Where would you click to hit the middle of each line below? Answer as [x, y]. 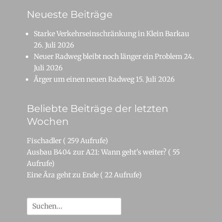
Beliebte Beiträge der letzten [98, 108]
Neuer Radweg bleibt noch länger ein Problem [108, 56]
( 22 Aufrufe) [121, 175]
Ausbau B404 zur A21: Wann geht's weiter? [97, 152]
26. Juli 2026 [54, 45]
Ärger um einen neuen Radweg [84, 79]
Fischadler [44, 140]
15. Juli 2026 [155, 79]
